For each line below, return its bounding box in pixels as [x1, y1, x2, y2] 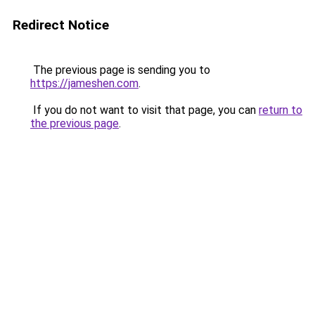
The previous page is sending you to [30, 63, 210, 77]
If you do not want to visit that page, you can [30, 103, 259, 117]
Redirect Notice [13, 17, 109, 33]
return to [259, 103, 302, 117]
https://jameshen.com [30, 77, 139, 90]
